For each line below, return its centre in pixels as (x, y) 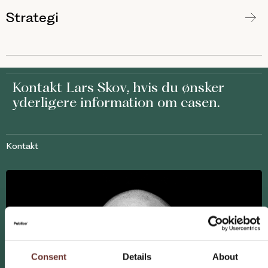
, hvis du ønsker (176, 87)
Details (137, 256)
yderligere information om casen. (116, 102)
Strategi (32, 17)
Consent (49, 256)
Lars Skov (96, 87)
